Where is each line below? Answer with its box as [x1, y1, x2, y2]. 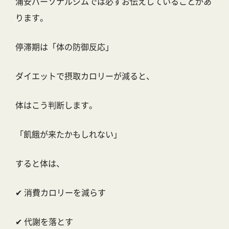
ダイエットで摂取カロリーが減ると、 [15, 70, 154, 82]
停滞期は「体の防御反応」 [15, 40, 113, 53]
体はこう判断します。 [15, 99, 97, 111]
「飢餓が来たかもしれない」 [15, 128, 122, 141]
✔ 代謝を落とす [15, 215, 73, 228]
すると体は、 [15, 157, 64, 170]
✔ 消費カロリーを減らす [15, 186, 106, 199]
